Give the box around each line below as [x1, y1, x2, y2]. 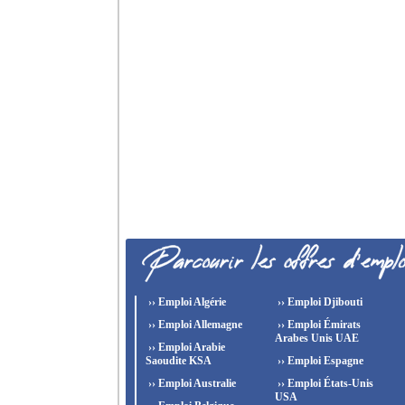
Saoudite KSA [146, 354, 212, 367]
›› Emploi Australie [146, 377, 236, 390]
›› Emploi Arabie [146, 341, 225, 353]
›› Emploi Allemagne [146, 318, 242, 331]
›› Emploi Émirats [274, 318, 361, 331]
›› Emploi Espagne [274, 354, 363, 367]
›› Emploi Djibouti [274, 296, 363, 308]
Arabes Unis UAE [274, 332, 359, 344]
